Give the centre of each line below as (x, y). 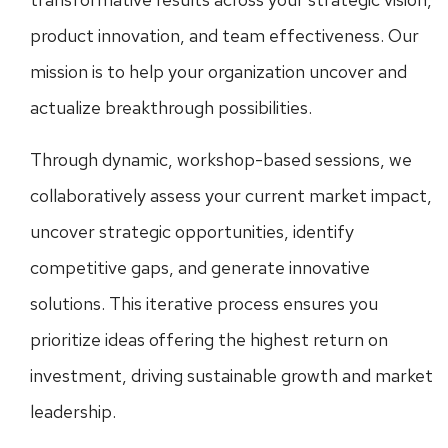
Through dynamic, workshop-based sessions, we (221, 159)
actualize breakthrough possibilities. (171, 107)
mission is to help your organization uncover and (218, 71)
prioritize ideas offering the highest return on (209, 339)
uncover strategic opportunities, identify (192, 231)
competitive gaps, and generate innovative (200, 267)
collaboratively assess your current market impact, (231, 195)
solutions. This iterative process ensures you (204, 303)
